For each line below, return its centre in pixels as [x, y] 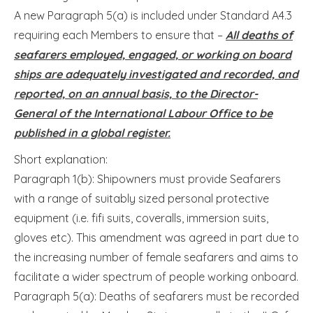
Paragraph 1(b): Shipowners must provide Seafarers [147, 179]
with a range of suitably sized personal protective [141, 198]
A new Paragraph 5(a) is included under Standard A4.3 [153, 15]
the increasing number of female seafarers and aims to [156, 257]
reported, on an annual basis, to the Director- [136, 93]
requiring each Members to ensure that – [120, 35]
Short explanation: [61, 159]
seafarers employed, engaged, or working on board [153, 54]
